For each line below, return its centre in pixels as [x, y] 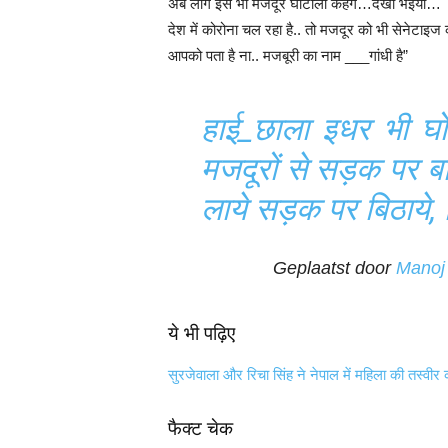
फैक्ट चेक [200, 428]
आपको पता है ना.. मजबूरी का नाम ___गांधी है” [290, 55]
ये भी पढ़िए [201, 333]
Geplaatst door [334, 268]
